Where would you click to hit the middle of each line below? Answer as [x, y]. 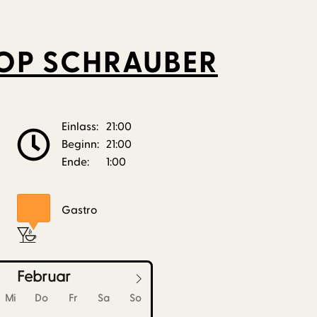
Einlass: [80, 126]
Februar [44, 276]
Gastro [80, 210]
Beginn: [81, 144]
